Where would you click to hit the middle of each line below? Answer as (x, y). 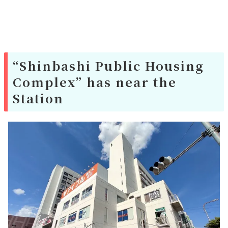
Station (38, 98)
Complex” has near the (95, 82)
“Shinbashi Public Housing (108, 66)
